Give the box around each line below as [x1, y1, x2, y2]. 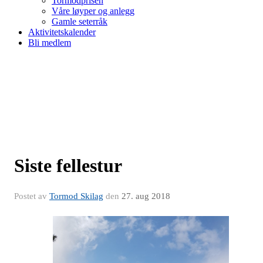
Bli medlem [28, 37, 71, 48]
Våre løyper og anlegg [52, 5, 134, 16]
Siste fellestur [14, 154, 122, 176]
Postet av [14, 191, 49, 201]
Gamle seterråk [52, 16, 107, 26]
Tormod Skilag [49, 191, 103, 201]
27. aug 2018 [122, 191, 170, 201]
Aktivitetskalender [28, 26, 96, 37]
